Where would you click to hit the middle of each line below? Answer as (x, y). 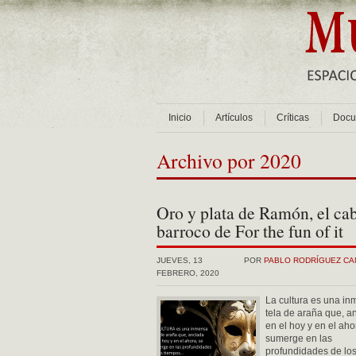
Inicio (180, 118)
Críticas (293, 118)
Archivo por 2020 (229, 161)
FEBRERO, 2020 (188, 273)
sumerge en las (299, 339)
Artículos (234, 118)
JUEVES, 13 (180, 260)
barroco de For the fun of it (250, 231)
